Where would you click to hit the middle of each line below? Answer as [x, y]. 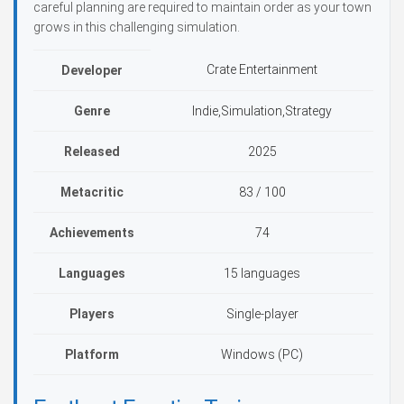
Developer [92, 70]
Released [92, 151]
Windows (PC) [262, 354]
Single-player [262, 314]
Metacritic [92, 192]
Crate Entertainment [262, 69]
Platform [92, 354]
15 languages [262, 273]
